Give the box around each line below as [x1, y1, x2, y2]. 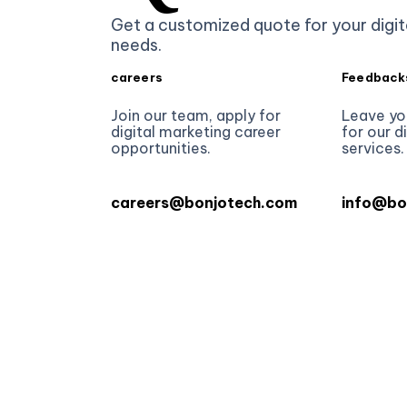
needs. [111, 35, 162, 55]
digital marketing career [111, 123, 281, 141]
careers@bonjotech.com [111, 194, 297, 212]
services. [342, 139, 405, 157]
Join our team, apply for [111, 106, 281, 124]
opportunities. [111, 139, 211, 157]
